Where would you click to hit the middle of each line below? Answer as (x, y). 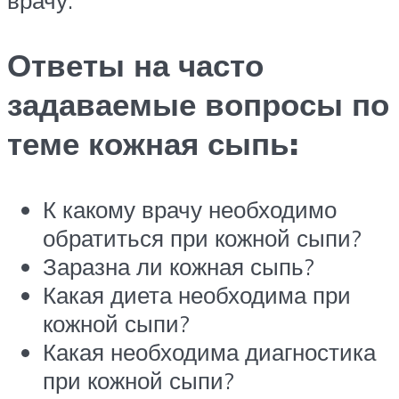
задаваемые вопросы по (198, 105)
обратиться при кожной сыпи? (202, 237)
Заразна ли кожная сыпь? (179, 266)
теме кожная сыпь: (153, 144)
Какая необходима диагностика (209, 351)
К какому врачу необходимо (190, 209)
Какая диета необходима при (197, 294)
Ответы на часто (135, 65)
